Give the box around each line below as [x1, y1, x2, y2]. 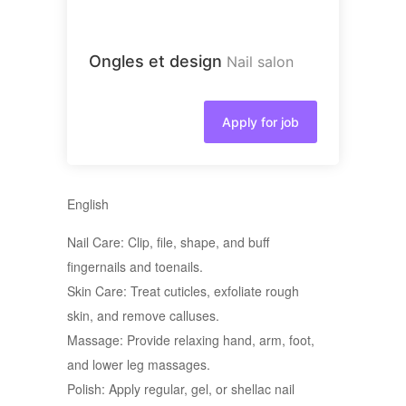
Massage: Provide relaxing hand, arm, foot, [67, 331, 314, 349]
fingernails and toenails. [67, 257, 203, 275]
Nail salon [227, 53, 294, 71]
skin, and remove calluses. [67, 306, 219, 324]
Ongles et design [89, 52, 222, 71]
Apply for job [222, 114, 299, 130]
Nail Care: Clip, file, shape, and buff [67, 233, 269, 251]
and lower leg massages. [67, 355, 210, 373]
